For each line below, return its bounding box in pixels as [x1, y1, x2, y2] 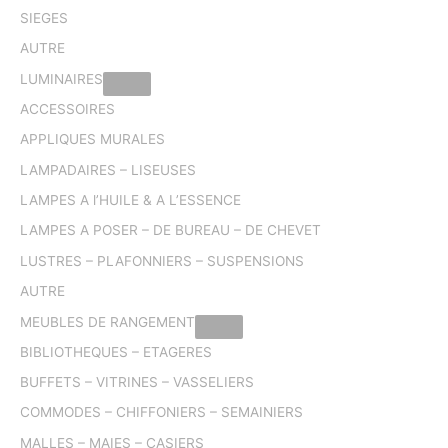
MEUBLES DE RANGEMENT [20, 313, 195, 330]
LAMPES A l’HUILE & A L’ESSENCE [20, 191, 241, 208]
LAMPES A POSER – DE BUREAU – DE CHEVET [20, 222, 321, 239]
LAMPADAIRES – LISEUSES [20, 161, 196, 178]
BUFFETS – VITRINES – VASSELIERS [20, 374, 254, 390]
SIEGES [20, 9, 68, 26]
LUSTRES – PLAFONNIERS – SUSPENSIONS [20, 252, 304, 269]
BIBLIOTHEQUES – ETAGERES [20, 343, 212, 360]
